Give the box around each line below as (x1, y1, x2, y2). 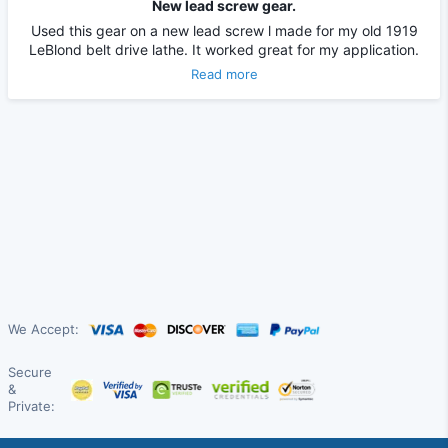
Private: (8, 398, 55, 415)
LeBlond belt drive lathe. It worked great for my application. (29, 40, 419, 58)
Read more (190, 65, 258, 82)
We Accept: (8, 321, 79, 338)
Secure (8, 364, 52, 381)
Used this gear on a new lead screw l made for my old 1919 (30, 21, 418, 39)
